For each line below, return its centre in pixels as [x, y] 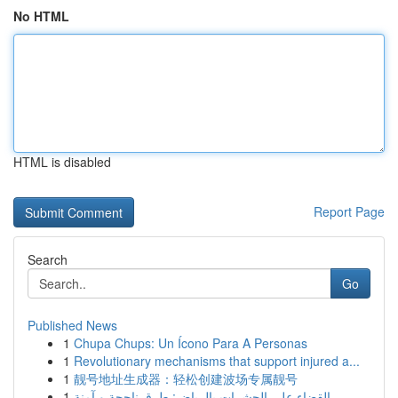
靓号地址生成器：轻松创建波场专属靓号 [186, 378]
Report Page [349, 211]
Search [48, 259]
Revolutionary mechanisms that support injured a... [217, 361]
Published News [72, 325]
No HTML [41, 16]
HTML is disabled [62, 162]
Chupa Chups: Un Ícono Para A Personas [191, 343]
